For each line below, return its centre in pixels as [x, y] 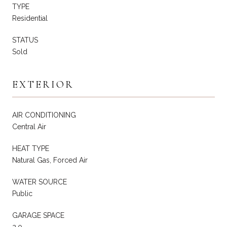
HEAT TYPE [31, 148]
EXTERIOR [43, 84]
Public [22, 193]
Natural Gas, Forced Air [50, 160]
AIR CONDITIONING [44, 115]
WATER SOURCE [40, 182]
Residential [30, 18]
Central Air [29, 126]
